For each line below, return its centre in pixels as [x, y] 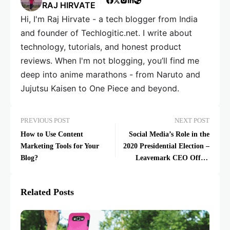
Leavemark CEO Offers [172, 158]
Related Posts [47, 192]
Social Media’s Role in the [169, 134]
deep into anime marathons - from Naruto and [110, 74]
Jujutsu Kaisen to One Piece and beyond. [100, 88]
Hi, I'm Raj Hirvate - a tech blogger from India [109, 19]
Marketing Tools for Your [60, 146]
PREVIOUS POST [45, 121]
